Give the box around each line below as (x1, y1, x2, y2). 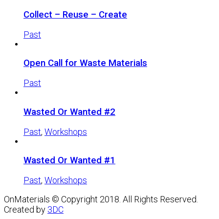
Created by (4, 204, 47, 215)
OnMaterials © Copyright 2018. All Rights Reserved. (4, 194, 198, 204)
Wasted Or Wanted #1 (23, 155, 115, 166)
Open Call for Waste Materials (23, 58, 147, 69)
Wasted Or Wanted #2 (23, 106, 115, 117)
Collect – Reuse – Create (23, 9, 127, 20)
